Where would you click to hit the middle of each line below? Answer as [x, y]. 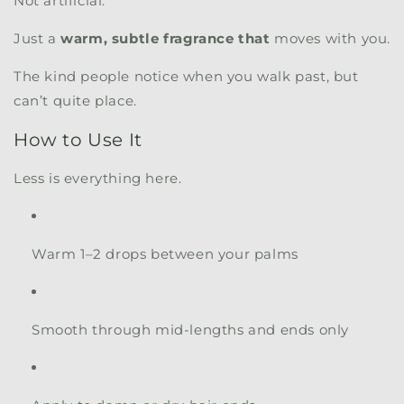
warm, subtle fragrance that [165, 38]
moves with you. [331, 38]
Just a [37, 38]
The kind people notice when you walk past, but [186, 76]
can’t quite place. [75, 100]
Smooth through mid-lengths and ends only [190, 330]
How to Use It [78, 139]
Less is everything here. [98, 179]
